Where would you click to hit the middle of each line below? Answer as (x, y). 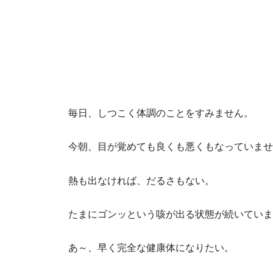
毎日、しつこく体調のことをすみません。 (161, 113)
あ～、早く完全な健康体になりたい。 (151, 248)
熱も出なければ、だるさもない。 (141, 180)
